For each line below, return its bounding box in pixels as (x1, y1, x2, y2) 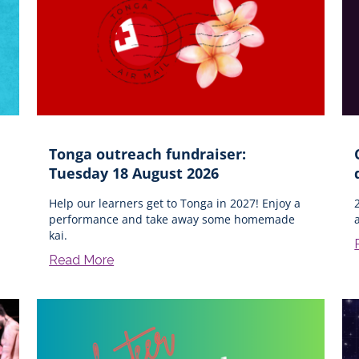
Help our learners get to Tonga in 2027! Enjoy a (49, 195, 301, 211)
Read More (49, 252, 115, 268)
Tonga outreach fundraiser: (49, 143, 247, 163)
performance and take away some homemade (49, 211, 296, 227)
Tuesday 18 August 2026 (49, 163, 220, 183)
